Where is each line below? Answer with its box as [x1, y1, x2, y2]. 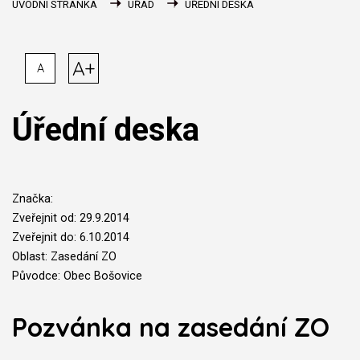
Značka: [12, 192, 53, 206]
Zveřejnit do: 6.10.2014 [12, 231, 129, 244]
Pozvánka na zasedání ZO [12, 311, 329, 343]
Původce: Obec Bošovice [12, 269, 142, 283]
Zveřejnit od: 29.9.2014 [12, 211, 129, 225]
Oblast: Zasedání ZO [12, 250, 117, 264]
